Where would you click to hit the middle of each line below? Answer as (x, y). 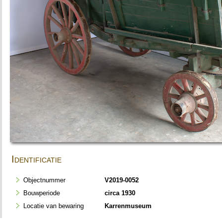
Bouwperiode (42, 193)
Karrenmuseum (128, 206)
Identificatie (36, 159)
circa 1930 (120, 193)
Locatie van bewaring (54, 206)
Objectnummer (44, 180)
